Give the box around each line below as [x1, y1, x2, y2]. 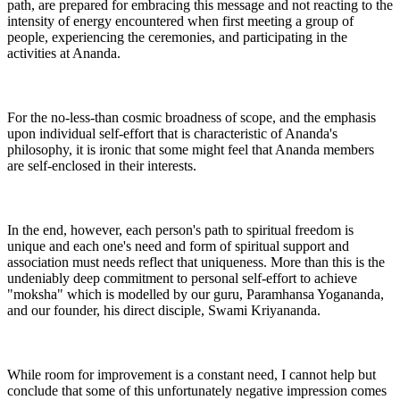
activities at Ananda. [7, 45, 121, 61]
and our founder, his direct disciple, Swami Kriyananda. [7, 302, 321, 318]
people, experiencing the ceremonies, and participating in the [7, 29, 347, 45]
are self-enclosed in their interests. [7, 157, 196, 173]
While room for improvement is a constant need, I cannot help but [7, 366, 376, 382]
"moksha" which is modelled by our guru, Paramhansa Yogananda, [7, 286, 384, 302]
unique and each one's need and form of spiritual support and [7, 237, 349, 254]
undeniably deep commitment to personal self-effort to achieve [7, 270, 357, 286]
